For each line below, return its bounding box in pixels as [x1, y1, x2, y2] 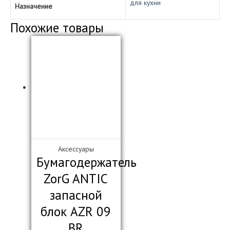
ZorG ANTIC [44, 170, 108, 187]
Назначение [15, 2, 52, 11]
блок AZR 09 [41, 203, 111, 220]
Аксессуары [57, 144, 94, 154]
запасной [49, 187, 102, 204]
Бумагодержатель [36, 154, 137, 171]
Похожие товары [10, 20, 104, 36]
